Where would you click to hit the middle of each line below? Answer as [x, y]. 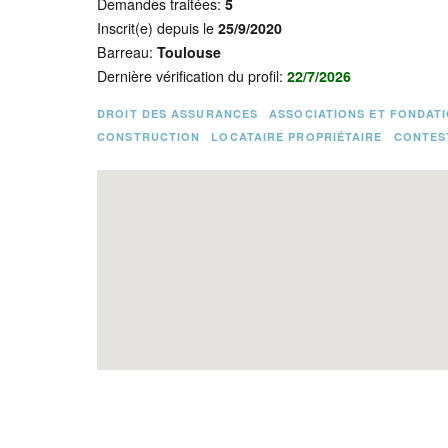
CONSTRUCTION [149, 136]
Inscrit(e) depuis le [158, 28]
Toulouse [189, 52]
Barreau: [127, 52]
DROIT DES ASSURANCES [178, 113]
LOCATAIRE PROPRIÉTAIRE [297, 136]
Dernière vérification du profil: [192, 76]
